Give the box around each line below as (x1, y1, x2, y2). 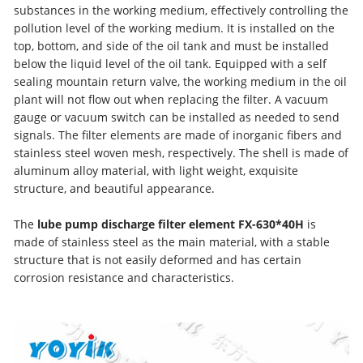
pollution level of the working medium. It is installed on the (14, 20, 335, 36)
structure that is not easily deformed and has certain (14, 252, 302, 267)
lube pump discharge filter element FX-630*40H (34, 216, 305, 232)
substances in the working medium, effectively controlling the (14, 2, 349, 18)
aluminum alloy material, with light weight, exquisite (14, 163, 299, 178)
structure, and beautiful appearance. (14, 181, 216, 196)
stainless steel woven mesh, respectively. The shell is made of (14, 145, 349, 160)
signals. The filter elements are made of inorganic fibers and (14, 127, 343, 143)
